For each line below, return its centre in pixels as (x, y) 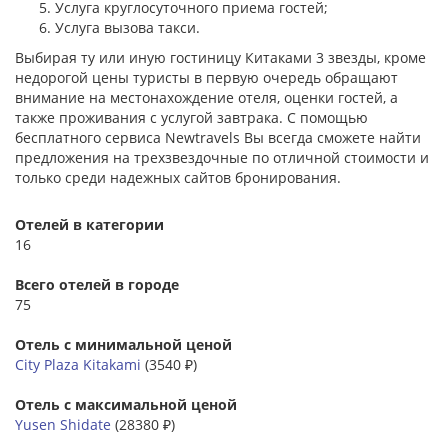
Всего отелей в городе (97, 284)
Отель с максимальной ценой (126, 404)
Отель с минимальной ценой (123, 344)
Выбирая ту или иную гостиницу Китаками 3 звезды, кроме (220, 57)
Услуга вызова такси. (127, 27)
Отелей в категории (89, 224)
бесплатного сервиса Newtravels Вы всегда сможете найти (218, 137)
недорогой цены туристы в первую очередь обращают (206, 77)
